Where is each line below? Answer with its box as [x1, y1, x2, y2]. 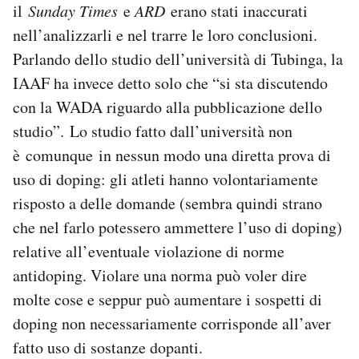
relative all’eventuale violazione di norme [13, 240, 284, 263]
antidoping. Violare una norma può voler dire [13, 264, 307, 287]
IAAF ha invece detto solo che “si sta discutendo [13, 72, 328, 95]
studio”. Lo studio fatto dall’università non [13, 120, 292, 143]
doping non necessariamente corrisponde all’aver [13, 313, 331, 335]
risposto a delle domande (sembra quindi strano [13, 192, 322, 215]
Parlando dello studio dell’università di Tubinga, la [13, 48, 343, 71]
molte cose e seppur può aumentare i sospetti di [13, 288, 322, 311]
